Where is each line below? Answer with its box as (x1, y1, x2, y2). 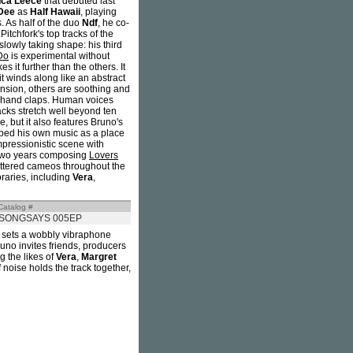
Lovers (89, 150, 118, 161)
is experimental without (9, 50, 110, 61)
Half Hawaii (30, 6, 80, 17)
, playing (80, 6, 117, 17)
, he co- (98, 17, 129, 28)
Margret (81, 251, 117, 262)
